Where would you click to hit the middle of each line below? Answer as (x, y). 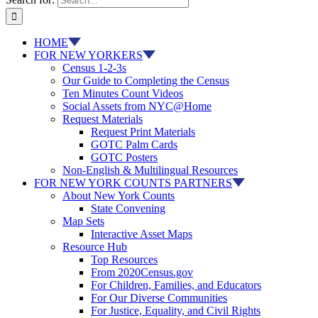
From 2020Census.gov (142, 272)
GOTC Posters (124, 157)
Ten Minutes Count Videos (123, 93)
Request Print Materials (143, 132)
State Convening (128, 208)
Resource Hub (95, 247)
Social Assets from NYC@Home (137, 106)
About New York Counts (119, 196)
